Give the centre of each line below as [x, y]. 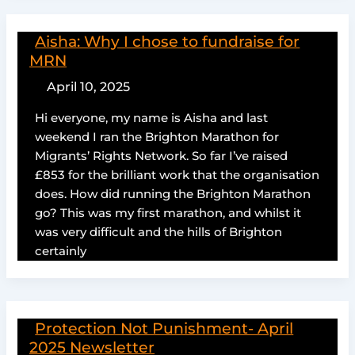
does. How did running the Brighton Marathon [173, 194]
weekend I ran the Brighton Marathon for [157, 137]
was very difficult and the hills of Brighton [159, 232]
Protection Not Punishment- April [164, 328]
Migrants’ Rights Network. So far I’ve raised [162, 156]
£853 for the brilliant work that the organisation [177, 175]
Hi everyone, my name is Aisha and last [152, 118]
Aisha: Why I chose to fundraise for [168, 41]
